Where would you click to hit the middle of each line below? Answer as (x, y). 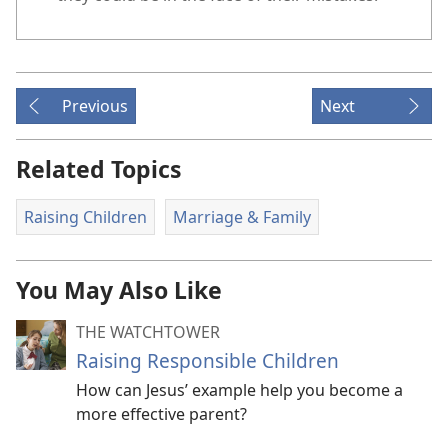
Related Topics (99, 169)
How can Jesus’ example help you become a (239, 389)
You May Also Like (119, 289)
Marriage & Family (241, 217)
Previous (95, 106)
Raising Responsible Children (207, 360)
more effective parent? (161, 413)
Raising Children (85, 217)
